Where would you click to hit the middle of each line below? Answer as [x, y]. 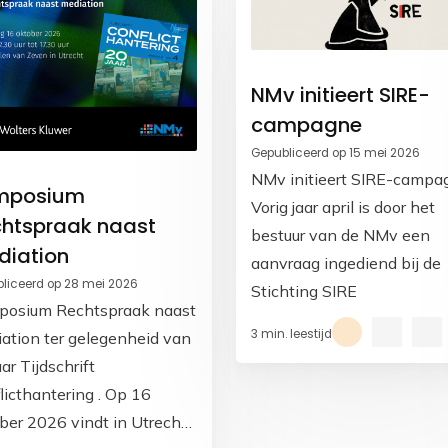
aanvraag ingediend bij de [346, 262]
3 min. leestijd [291, 333]
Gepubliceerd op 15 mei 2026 [335, 152]
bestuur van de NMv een [340, 234]
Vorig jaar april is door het [343, 206]
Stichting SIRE [304, 290]
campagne [306, 124]
